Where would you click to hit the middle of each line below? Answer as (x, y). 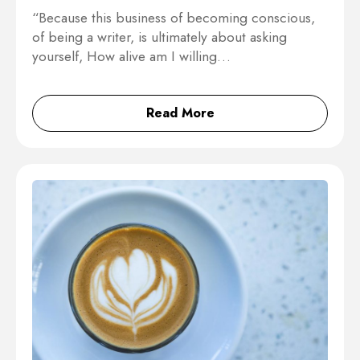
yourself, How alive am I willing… (131, 56)
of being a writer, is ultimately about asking (160, 37)
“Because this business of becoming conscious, (174, 17)
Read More (180, 112)
